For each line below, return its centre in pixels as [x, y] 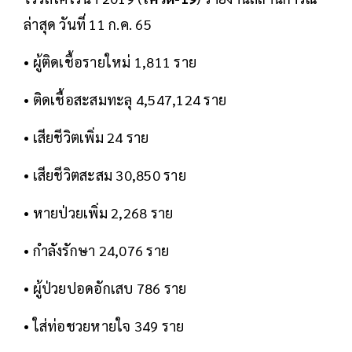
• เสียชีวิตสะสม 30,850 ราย [105, 175]
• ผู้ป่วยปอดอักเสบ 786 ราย [105, 288]
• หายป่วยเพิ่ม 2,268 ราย [99, 213]
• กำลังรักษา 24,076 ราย [96, 251]
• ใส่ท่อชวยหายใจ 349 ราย [104, 326]
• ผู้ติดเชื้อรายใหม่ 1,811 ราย [110, 62]
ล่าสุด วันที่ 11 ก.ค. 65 [88, 24]
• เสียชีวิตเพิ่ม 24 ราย [86, 137]
